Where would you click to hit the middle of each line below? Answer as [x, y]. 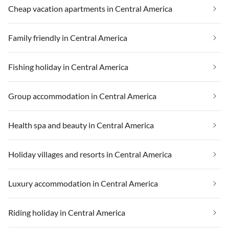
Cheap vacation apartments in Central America [90, 8]
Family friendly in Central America [68, 37]
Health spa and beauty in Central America [81, 125]
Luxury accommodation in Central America [83, 183]
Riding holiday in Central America [67, 212]
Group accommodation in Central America [82, 96]
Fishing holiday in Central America [68, 66]
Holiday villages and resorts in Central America [90, 154]
